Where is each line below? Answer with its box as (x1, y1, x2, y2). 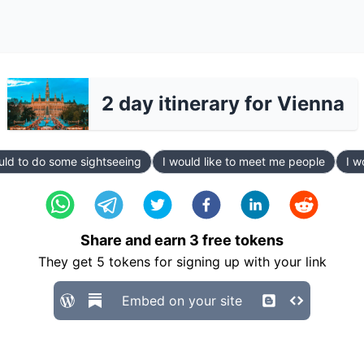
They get (37, 253, 97, 270)
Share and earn (80, 232, 189, 249)
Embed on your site (122, 292, 242, 309)
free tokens (199, 232, 284, 249)
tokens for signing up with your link (104, 253, 327, 270)
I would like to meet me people (162, 154, 325, 168)
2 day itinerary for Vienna (101, 92, 344, 115)
